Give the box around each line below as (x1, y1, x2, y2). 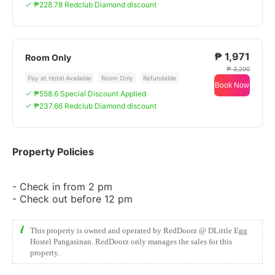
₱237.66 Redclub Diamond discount (34, 101, 157, 110)
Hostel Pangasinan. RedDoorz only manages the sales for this (30, 237, 232, 246)
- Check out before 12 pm (12, 193, 133, 205)
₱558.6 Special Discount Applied (34, 89, 146, 98)
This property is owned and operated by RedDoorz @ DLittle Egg (30, 226, 247, 235)
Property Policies (12, 145, 94, 158)
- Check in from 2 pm (12, 180, 112, 193)
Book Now (215, 81, 249, 90)
